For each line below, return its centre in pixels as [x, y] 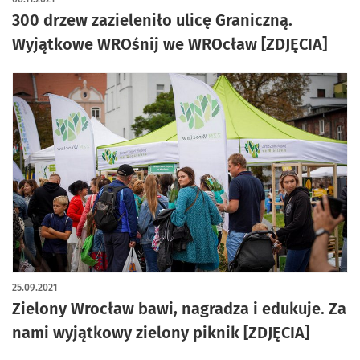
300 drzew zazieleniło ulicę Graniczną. [152, 20]
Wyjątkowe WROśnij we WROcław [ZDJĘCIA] [170, 44]
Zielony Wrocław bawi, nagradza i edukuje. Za [179, 309]
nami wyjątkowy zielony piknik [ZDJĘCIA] [161, 333]
